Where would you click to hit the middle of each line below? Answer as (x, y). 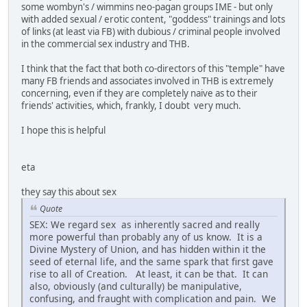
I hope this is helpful (63, 131)
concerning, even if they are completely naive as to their (139, 94)
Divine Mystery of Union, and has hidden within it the (148, 249)
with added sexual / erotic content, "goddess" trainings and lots (153, 20)
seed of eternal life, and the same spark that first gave (151, 261)
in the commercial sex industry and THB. (108, 44)
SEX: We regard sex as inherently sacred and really (145, 224)
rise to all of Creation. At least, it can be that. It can (149, 273)
